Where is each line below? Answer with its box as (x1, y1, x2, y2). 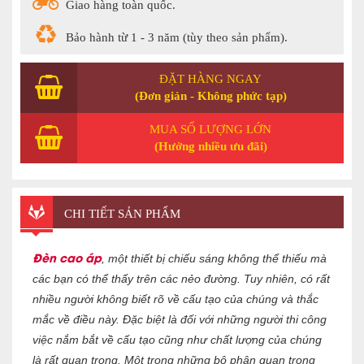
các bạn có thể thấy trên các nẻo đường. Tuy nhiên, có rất (32, 271, 330, 285)
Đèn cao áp (32, 248, 102, 266)
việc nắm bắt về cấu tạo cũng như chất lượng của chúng (32, 332, 322, 346)
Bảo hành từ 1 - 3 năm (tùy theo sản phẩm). (66, 30, 288, 44)
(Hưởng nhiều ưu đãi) (154, 139, 267, 153)
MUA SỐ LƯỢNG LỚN (149, 122, 271, 136)
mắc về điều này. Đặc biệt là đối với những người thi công (32, 312, 327, 326)
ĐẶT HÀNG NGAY (159, 71, 262, 85)
